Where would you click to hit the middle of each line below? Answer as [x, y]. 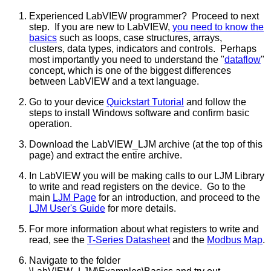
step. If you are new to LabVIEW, [101, 27]
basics [43, 38]
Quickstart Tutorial [145, 102]
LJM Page [74, 198]
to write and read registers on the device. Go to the [137, 187]
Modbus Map [235, 240]
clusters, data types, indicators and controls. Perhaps [143, 49]
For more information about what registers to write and [144, 229]
